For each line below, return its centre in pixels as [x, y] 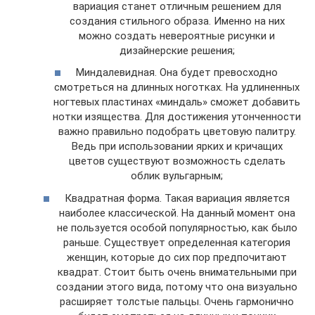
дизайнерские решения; [177, 50]
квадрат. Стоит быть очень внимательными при [177, 272]
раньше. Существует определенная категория [177, 242]
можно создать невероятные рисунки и [177, 36]
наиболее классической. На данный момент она [177, 213]
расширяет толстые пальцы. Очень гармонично [177, 301]
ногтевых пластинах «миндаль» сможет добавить [177, 102]
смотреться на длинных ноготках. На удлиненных [177, 87]
